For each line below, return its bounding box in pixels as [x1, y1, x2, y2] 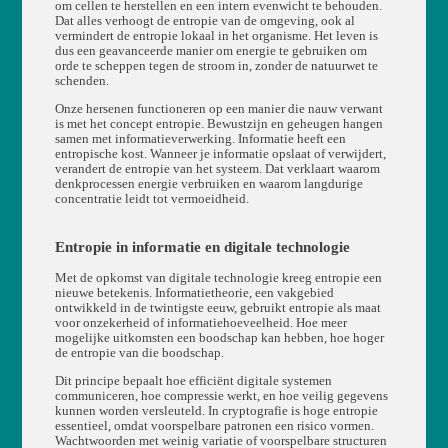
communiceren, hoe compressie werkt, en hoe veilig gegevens [54, 389, 388, 404]
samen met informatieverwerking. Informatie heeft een [54, 132, 346, 147]
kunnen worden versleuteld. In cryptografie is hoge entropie [54, 404, 378, 419]
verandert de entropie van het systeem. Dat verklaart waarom [54, 162, 380, 177]
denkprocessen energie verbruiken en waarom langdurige [54, 177, 363, 192]
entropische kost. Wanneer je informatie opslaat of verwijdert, [54, 147, 386, 162]
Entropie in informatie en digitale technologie [54, 239, 350, 256]
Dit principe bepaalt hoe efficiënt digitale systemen [54, 374, 332, 389]
